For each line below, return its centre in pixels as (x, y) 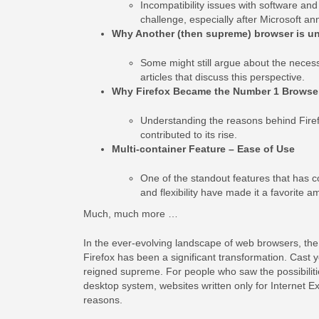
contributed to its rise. (189, 135)
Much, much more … (131, 214)
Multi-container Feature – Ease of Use (203, 149)
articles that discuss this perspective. (223, 77)
